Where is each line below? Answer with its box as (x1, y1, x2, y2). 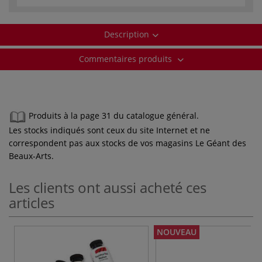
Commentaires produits (78, 53, 174, 64)
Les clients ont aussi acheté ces (9, 177, 206, 197)
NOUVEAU (157, 226, 196, 237)
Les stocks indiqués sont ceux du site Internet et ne (9, 124, 210, 136)
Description (104, 28, 149, 40)
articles (9, 192, 54, 212)
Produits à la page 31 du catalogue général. (29, 110, 199, 122)
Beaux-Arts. (9, 150, 54, 161)
